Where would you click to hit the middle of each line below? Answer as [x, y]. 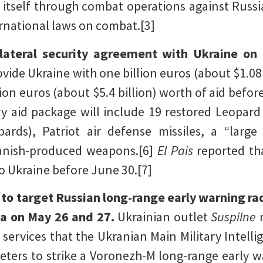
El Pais [175, 150]
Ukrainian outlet [164, 216]
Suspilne [235, 216]
